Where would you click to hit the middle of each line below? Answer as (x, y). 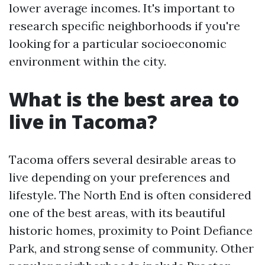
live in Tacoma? (83, 122)
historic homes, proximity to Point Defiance (131, 230)
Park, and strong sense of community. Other (131, 248)
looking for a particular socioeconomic (118, 43)
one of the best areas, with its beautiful (117, 213)
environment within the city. (88, 61)
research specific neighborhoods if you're (125, 26)
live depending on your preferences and (119, 177)
